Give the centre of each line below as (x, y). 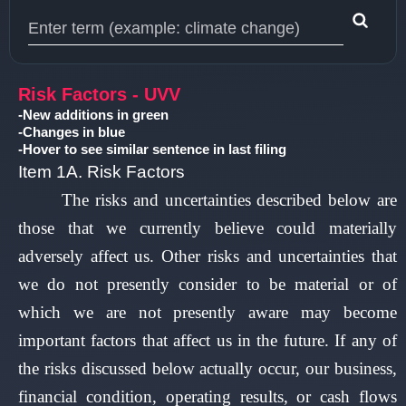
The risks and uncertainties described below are (229, 200)
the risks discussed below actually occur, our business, (208, 368)
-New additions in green (93, 115)
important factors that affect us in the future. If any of (208, 340)
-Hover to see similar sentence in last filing (152, 149)
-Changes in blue (72, 132)
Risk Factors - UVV (99, 94)
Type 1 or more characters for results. (136, 55)
